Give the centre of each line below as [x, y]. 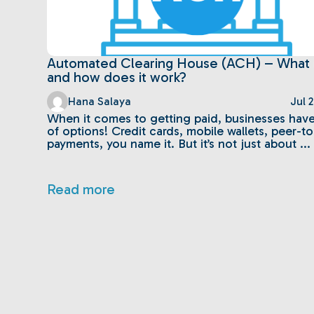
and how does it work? [117, 77]
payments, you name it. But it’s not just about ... [179, 144]
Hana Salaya [100, 101]
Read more [81, 189]
